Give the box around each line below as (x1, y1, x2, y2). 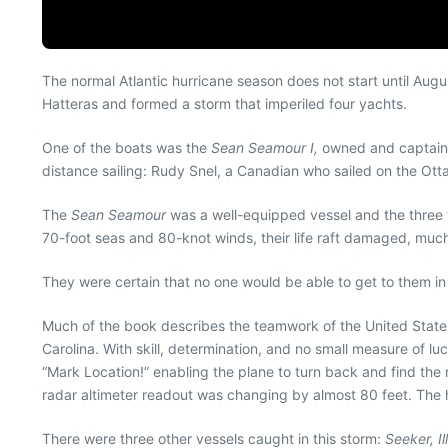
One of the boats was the (42, 138, 211, 156)
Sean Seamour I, (211, 138, 318, 156)
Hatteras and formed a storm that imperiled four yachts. (42, 94, 407, 112)
